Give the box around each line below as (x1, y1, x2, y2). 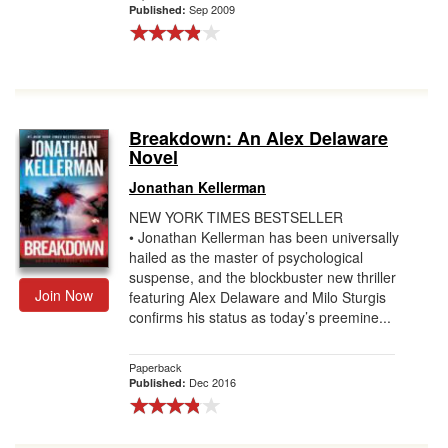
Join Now (35, 285, 93, 305)
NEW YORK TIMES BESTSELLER (129, 207, 343, 227)
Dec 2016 (189, 374, 236, 390)
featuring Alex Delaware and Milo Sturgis (129, 287, 386, 307)
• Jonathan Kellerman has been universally (129, 227, 399, 247)
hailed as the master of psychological (129, 247, 363, 267)
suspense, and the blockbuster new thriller (129, 267, 396, 287)
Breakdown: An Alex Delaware (129, 125, 388, 151)
